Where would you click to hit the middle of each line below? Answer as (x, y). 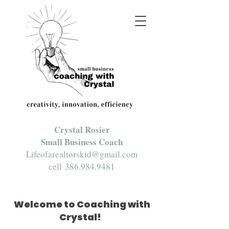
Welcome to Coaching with (82, 204)
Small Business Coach (82, 142)
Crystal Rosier (82, 130)
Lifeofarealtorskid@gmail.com (82, 154)
